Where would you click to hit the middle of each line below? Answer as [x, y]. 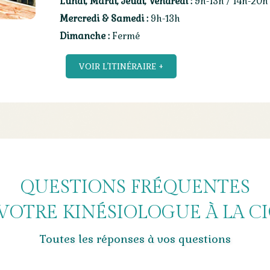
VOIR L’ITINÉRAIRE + [121, 67]
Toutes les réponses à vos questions [135, 239]
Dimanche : [86, 36]
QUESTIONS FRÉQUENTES [135, 188]
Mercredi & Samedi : [104, 19]
